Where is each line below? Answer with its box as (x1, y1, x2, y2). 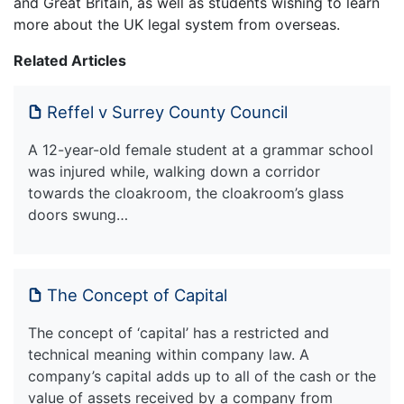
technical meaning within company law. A (28, 345, 309, 364)
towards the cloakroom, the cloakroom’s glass (28, 184, 344, 203)
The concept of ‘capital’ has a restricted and (28, 324, 329, 343)
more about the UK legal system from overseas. (14, 15, 340, 34)
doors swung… (28, 206, 128, 225)
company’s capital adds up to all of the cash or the (28, 367, 376, 386)
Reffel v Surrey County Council (47, 102, 288, 123)
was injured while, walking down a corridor (28, 162, 320, 181)
